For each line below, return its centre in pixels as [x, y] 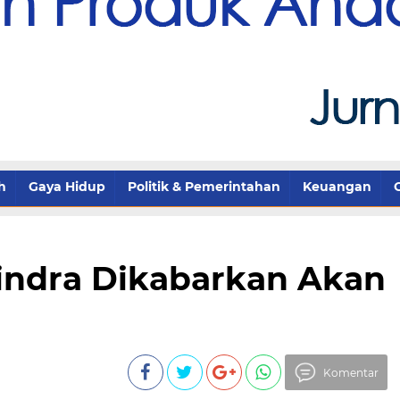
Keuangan [337, 187]
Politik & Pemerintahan [204, 187]
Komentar [350, 373]
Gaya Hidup [67, 187]
